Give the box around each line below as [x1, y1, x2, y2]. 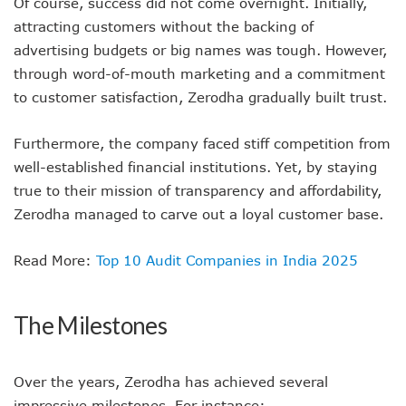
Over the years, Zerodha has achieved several [14, 373, 328, 390]
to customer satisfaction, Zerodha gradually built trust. [14, 89, 387, 105]
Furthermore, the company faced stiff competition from [14, 135, 391, 151]
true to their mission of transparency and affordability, [14, 182, 382, 198]
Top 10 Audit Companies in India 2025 [96, 252, 358, 268]
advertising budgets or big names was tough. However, [14, 42, 387, 58]
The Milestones [14, 311, 167, 340]
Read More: [14, 252, 96, 268]
